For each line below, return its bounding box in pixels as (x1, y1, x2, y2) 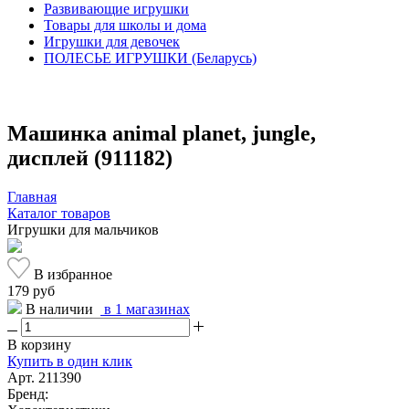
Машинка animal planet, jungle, (7, 121, 316, 145)
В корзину (7, 336, 71, 352)
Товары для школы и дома (44, 17, 206, 34)
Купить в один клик (7, 352, 132, 369)
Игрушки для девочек (44, 34, 180, 50)
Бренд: (7, 385, 52, 402)
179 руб (7, 282, 55, 299)
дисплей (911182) (7, 146, 173, 170)
